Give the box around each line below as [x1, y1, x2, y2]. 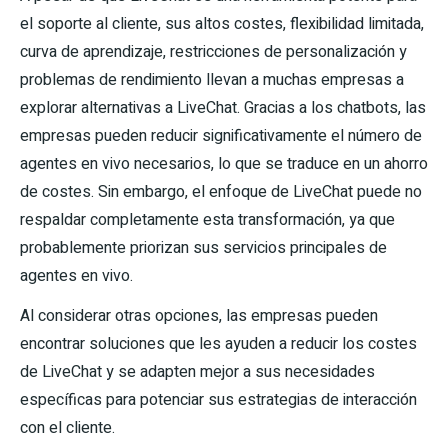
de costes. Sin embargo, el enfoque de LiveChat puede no [20, 180, 422, 205]
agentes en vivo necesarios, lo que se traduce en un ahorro [20, 152, 428, 177]
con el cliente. [20, 416, 115, 441]
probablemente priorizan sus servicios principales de [20, 236, 387, 261]
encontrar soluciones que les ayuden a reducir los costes [20, 332, 417, 357]
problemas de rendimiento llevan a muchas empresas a [20, 68, 404, 93]
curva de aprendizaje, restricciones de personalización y [20, 40, 407, 65]
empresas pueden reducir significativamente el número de [20, 124, 422, 149]
